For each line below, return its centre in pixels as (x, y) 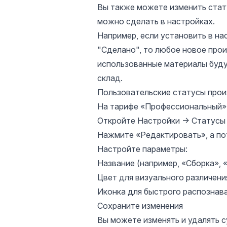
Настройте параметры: (142, 149)
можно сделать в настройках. (156, 21)
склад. (110, 78)
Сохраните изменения (140, 206)
